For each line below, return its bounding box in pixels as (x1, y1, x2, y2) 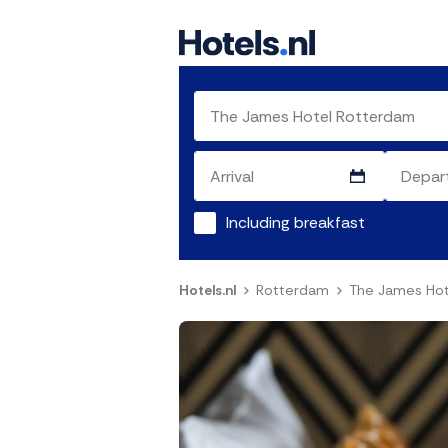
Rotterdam (256, 281, 329, 300)
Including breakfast (226, 212, 365, 234)
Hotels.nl (179, 281, 236, 300)
